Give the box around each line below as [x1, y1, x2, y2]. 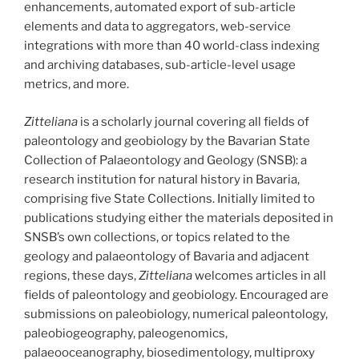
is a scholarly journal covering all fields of [78, 114, 309, 129]
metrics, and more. [24, 77, 129, 92]
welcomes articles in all [192, 268, 326, 283]
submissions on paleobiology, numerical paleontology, [24, 306, 328, 321]
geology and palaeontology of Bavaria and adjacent [24, 248, 309, 264]
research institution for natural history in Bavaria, [24, 171, 300, 187]
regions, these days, [24, 268, 139, 283]
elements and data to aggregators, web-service [24, 19, 291, 34]
